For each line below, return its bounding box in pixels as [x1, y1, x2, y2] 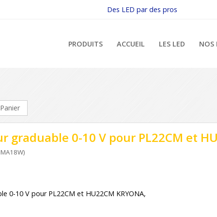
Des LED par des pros [107, 5, 178, 14]
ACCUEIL [117, 39, 145, 48]
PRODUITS [68, 39, 103, 48]
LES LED [158, 39, 185, 48]
